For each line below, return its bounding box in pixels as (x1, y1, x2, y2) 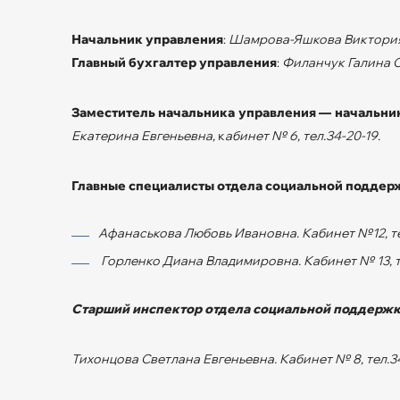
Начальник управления (71, 30, 223, 47)
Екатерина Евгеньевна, (71, 127, 215, 144)
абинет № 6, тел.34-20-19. (225, 127, 380, 144)
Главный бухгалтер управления (71, 54, 277, 71)
